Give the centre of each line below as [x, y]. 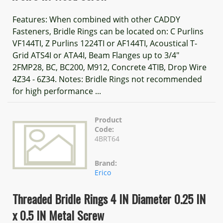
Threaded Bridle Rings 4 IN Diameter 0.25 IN [109, 199]
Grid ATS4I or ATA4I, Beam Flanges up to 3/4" [96, 55]
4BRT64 [107, 139]
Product [108, 120]
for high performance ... [57, 91]
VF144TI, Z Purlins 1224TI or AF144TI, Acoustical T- [105, 43]
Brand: [106, 163]
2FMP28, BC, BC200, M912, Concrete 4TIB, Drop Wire [110, 67]
